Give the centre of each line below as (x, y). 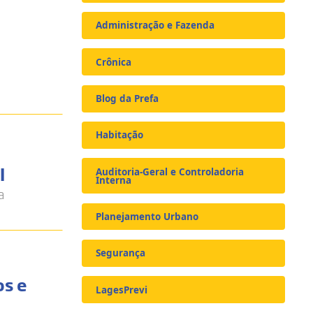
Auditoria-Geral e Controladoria (170, 172)
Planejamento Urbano (147, 217)
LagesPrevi (122, 290)
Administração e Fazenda (155, 26)
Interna (114, 180)
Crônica (114, 62)
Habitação (120, 135)
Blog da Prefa (128, 99)
